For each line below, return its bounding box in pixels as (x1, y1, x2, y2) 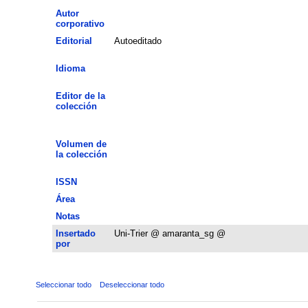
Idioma (55, 63, 85, 74)
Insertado (55, 228, 96, 239)
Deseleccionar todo (99, 280, 164, 289)
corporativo (55, 18, 104, 29)
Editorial (55, 35, 92, 46)
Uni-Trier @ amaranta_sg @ (113, 228, 225, 239)
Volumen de (55, 138, 107, 149)
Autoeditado (113, 35, 162, 46)
